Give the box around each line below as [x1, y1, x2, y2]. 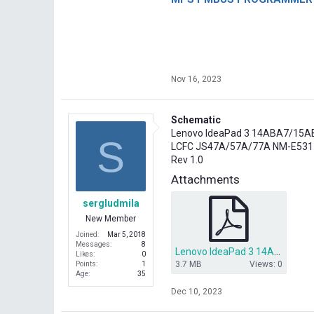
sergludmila [82, 198, 139, 210]
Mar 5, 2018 [107, 231, 146, 239]
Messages [76, 240, 110, 249]
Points [76, 260, 96, 268]
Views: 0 [250, 259, 282, 269]
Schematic [171, 114, 221, 125]
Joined [76, 231, 97, 239]
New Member [86, 214, 136, 224]
